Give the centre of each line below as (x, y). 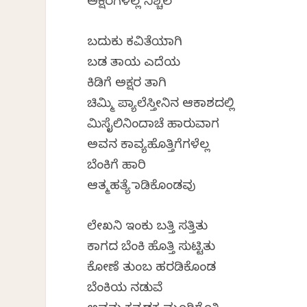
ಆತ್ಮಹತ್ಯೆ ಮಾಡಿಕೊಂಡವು (142, 187)
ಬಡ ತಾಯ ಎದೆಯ (134, 64)
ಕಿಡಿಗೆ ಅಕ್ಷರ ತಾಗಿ (127, 84)
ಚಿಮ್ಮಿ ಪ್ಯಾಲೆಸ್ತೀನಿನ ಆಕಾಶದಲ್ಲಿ (161, 105)
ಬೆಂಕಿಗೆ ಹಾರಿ (117, 167)
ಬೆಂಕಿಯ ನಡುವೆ (125, 289)
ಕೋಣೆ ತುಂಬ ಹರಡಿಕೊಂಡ (152, 269)
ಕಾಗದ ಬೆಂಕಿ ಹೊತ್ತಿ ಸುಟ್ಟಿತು (151, 248)
